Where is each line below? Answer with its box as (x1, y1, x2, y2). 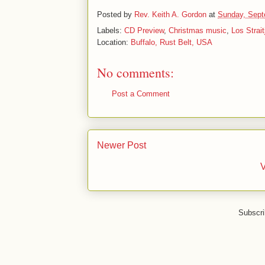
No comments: (97, 64, 174, 81)
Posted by (97, 10, 134, 20)
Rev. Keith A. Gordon (134, 10, 206, 20)
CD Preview (124, 26, 164, 35)
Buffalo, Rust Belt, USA (131, 38, 212, 47)
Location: (97, 38, 131, 47)
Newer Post (97, 140, 146, 150)
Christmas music (169, 26, 227, 35)
